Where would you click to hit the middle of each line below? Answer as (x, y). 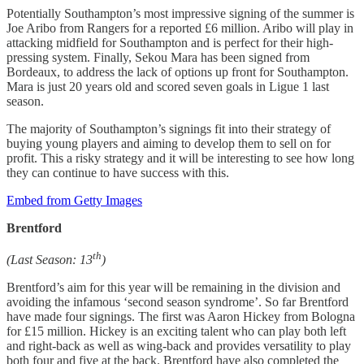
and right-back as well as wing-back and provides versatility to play (179, 345)
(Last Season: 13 (50, 259)
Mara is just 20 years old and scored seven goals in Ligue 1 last (168, 87)
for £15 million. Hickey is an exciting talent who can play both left (176, 331)
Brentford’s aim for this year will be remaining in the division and (173, 287)
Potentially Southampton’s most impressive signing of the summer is (180, 14)
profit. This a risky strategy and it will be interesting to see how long (180, 158)
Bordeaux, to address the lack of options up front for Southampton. (178, 72)
